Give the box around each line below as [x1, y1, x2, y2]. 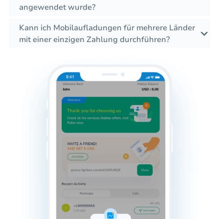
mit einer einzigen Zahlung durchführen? [19, 34, 170, 45]
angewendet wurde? [19, 2, 95, 13]
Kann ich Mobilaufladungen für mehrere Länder [19, 22, 195, 34]
